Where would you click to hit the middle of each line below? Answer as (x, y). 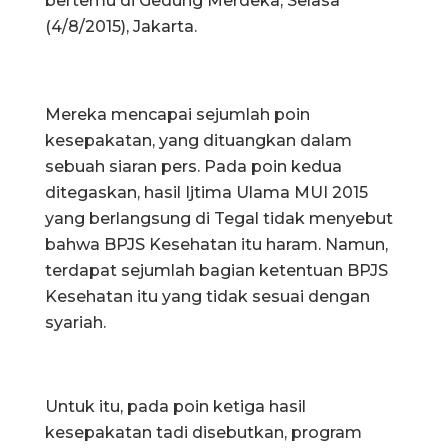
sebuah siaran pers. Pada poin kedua (193, 166)
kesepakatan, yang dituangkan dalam (198, 140)
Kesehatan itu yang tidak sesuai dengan (207, 296)
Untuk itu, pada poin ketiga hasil (175, 406)
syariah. (75, 322)
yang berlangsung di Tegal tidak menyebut (219, 218)
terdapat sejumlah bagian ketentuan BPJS (216, 270)
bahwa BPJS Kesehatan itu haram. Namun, (216, 244)
